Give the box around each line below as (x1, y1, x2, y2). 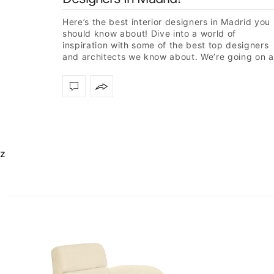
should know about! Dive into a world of (62, 28, 237, 39)
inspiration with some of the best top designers (62, 40, 269, 51)
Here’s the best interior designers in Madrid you (62, 17, 270, 28)
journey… (62, 63, 102, 74)
